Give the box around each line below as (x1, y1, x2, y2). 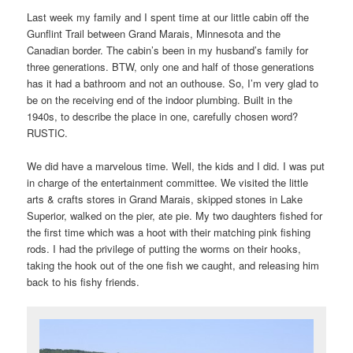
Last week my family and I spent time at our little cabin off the (27, 9, 310, 24)
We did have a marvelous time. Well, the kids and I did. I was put (27, 158, 325, 173)
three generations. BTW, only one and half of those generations (27, 58, 315, 74)
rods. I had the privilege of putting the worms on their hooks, (27, 240, 302, 256)
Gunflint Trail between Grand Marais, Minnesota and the (27, 25, 281, 41)
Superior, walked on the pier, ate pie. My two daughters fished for (27, 207, 323, 223)
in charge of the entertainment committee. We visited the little (27, 174, 309, 190)
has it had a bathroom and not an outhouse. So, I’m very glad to (27, 75, 319, 91)
